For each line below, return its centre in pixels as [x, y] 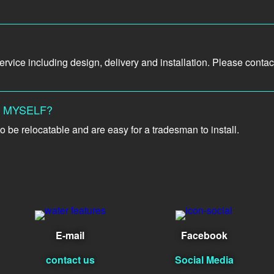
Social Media [204, 260]
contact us [70, 260]
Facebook [204, 235]
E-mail [70, 235]
